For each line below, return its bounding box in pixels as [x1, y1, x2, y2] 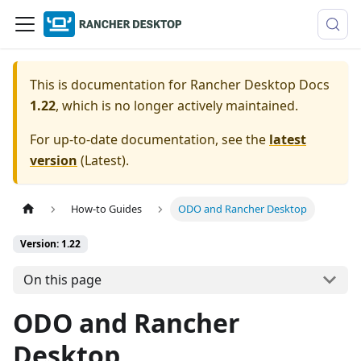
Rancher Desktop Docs [190, 76, 330, 93]
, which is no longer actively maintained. [56, 97, 298, 114]
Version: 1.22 [20, 237, 81, 251]
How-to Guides [71, 201, 143, 217]
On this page [23, 271, 102, 289]
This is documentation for [30, 76, 190, 93]
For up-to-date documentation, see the [30, 131, 269, 148]
